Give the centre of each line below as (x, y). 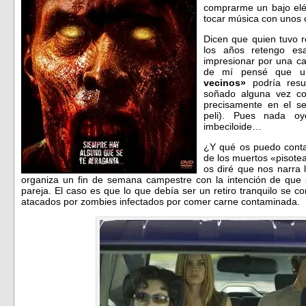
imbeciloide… (233, 126)
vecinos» (225, 82)
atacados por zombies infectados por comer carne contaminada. (161, 201)
